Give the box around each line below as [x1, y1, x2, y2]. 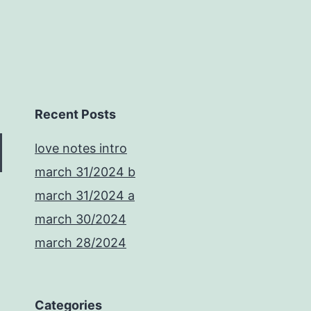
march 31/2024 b [35, 165, 135, 180]
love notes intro [35, 141, 127, 156]
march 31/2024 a [35, 188, 135, 203]
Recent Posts [35, 107, 116, 122]
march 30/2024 [35, 212, 126, 227]
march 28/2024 [35, 235, 126, 251]
